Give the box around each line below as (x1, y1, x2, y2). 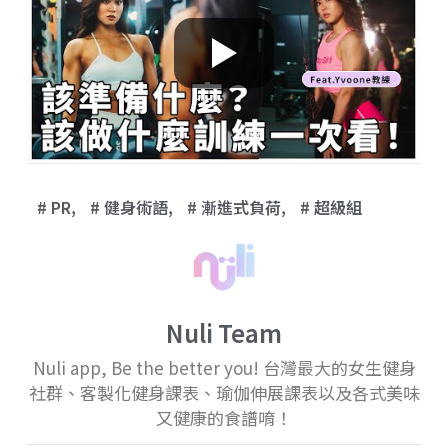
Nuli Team (166, 315, 282, 351)
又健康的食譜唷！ (156, 405, 292, 431)
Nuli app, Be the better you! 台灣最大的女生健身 (32, 355, 416, 381)
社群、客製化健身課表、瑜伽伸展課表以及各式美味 (28, 380, 420, 406)
